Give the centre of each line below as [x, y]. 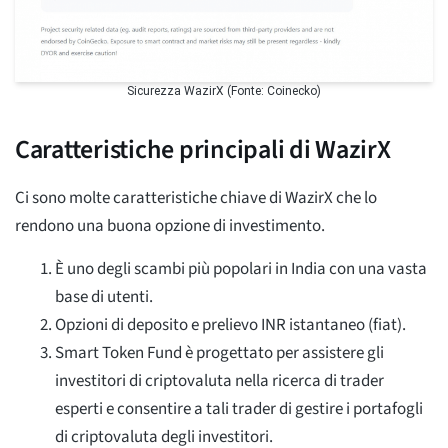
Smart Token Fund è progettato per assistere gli [219, 352]
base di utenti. [104, 296]
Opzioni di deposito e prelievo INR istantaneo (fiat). [230, 324]
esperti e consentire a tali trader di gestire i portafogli [239, 408]
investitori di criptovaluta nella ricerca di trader [219, 380]
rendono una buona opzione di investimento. [170, 225]
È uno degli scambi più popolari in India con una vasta [241, 268]
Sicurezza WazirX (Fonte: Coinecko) [224, 90]
